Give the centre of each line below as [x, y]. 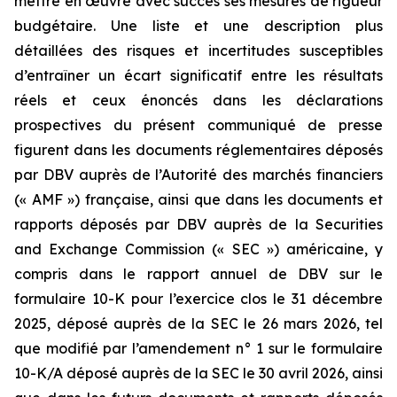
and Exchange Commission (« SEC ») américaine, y [198, 249]
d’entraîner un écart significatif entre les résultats [198, 75]
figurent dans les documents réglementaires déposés [198, 150]
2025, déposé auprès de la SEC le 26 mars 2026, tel [198, 323]
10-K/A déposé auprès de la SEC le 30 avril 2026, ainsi [198, 373]
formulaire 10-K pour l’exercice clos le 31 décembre [198, 299]
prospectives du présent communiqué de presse [198, 125]
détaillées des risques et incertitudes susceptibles [198, 51]
